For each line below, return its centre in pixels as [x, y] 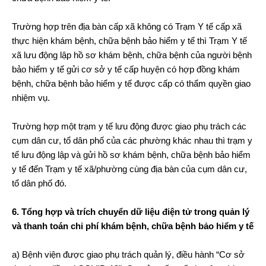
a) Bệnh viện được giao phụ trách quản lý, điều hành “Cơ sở [128, 254]
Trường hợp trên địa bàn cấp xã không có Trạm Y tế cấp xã [127, 26]
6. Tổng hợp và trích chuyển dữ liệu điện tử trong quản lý [131, 211]
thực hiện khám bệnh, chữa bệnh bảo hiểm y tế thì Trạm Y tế [129, 40]
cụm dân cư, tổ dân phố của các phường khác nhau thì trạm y [132, 140]
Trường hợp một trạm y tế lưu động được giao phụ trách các [129, 126]
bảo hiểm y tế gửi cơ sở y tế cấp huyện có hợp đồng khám [126, 69]
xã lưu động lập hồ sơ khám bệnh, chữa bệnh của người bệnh [132, 55]
